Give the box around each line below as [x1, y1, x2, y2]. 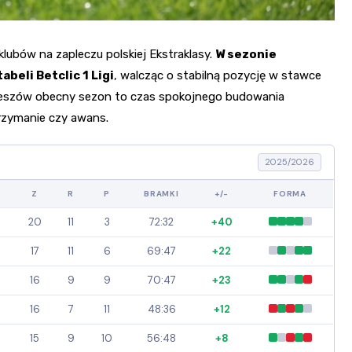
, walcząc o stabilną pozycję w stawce [114, 68, 321, 83]
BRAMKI [144, 189, 179, 200]
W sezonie [215, 47, 277, 62]
